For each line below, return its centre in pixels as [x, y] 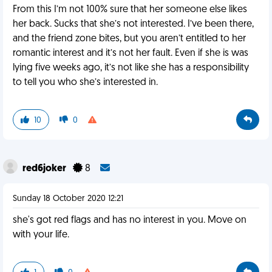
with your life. [41, 235]
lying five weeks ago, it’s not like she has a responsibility [131, 68]
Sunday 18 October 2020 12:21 [68, 199]
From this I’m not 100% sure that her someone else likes [130, 10]
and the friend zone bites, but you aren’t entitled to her [129, 39]
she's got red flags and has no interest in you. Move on [130, 220]
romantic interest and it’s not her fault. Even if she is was [131, 53]
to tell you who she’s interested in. [85, 83]
